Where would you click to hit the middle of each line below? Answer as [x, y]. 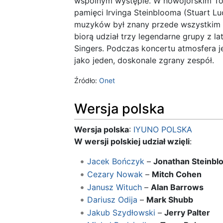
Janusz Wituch [114, 187]
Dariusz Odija [112, 200]
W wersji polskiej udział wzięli [132, 142]
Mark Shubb [169, 200]
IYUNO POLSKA [163, 130]
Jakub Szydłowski [121, 212]
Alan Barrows [177, 187]
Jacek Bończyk [115, 162]
